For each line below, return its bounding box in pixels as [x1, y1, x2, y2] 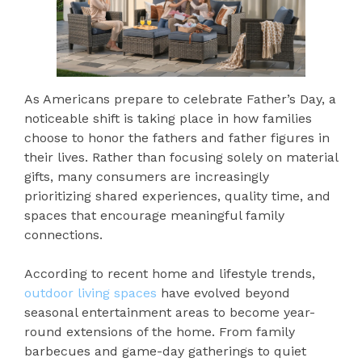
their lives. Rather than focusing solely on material [24, 149, 338, 166]
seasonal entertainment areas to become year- [24, 305, 315, 321]
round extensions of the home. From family [24, 324, 295, 340]
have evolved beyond [157, 285, 290, 301]
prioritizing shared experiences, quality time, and [24, 188, 330, 204]
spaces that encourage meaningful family [24, 208, 284, 224]
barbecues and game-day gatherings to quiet [24, 343, 306, 360]
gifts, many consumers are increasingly [24, 169, 269, 185]
